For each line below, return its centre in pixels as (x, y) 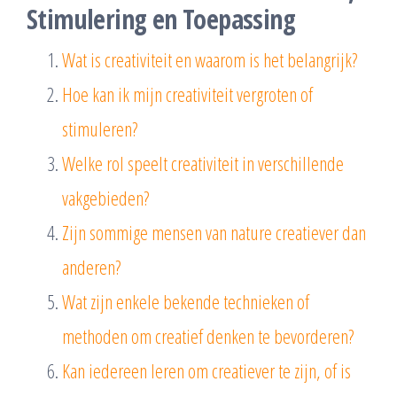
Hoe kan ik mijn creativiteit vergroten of (187, 93)
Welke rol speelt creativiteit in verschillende (203, 163)
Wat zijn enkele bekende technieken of (186, 301)
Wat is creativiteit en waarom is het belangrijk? (210, 59)
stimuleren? (100, 128)
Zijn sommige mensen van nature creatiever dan (214, 232)
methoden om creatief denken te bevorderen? (208, 335)
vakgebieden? (105, 197)
